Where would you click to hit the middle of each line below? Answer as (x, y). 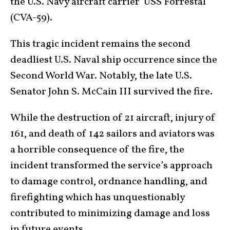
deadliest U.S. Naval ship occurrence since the (114, 60)
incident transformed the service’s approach (111, 166)
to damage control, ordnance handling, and (109, 182)
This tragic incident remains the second (100, 44)
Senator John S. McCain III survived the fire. (111, 92)
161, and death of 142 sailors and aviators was (112, 134)
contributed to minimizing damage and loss (110, 214)
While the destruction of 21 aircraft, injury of (113, 118)
